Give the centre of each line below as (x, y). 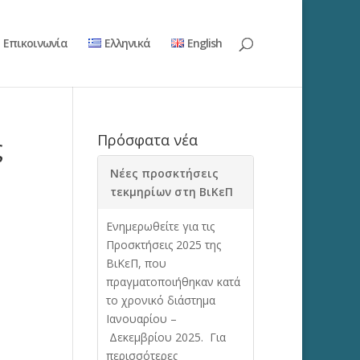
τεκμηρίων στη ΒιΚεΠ (171, 192)
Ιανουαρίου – (141, 319)
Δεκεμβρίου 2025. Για (166, 337)
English (205, 43)
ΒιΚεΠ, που (136, 263)
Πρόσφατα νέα (147, 140)
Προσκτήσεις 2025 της (163, 245)
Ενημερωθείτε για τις (160, 226)
